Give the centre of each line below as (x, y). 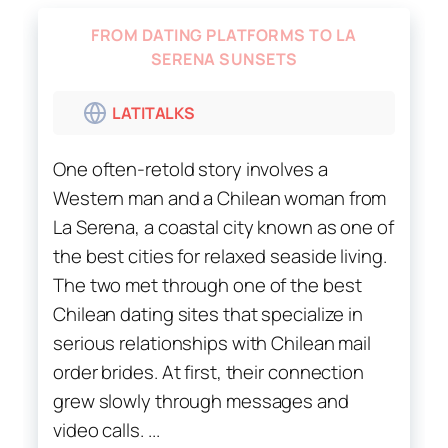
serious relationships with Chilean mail (212, 342)
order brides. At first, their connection (208, 371)
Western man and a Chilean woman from (220, 197)
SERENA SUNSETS (224, 58)
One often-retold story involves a (190, 168)
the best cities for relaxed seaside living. (220, 255)
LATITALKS (154, 112)
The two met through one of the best (207, 284)
